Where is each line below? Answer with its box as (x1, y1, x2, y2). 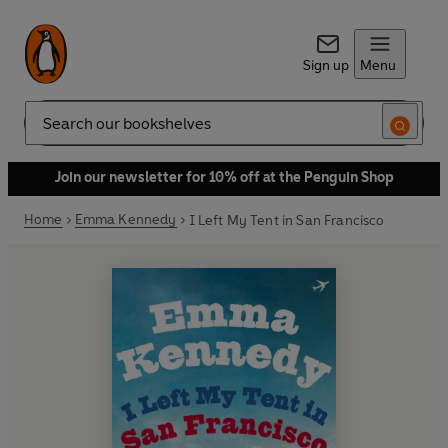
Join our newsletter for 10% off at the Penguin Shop (54, 169, 394, 186)
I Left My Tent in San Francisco (188, 211, 385, 229)
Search (24, 122, 68, 140)
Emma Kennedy (74, 211, 177, 228)
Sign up (302, 57, 349, 74)
